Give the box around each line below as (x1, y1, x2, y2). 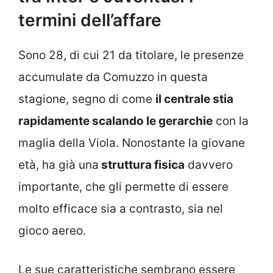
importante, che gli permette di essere (18, 179, 229, 194)
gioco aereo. (18, 223, 86, 238)
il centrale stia (155, 91, 233, 106)
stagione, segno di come (18, 91, 155, 106)
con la (213, 113, 249, 128)
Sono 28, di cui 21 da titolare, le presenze (18, 48, 244, 62)
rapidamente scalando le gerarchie (18, 113, 213, 128)
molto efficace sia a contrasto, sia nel (18, 201, 223, 216)
